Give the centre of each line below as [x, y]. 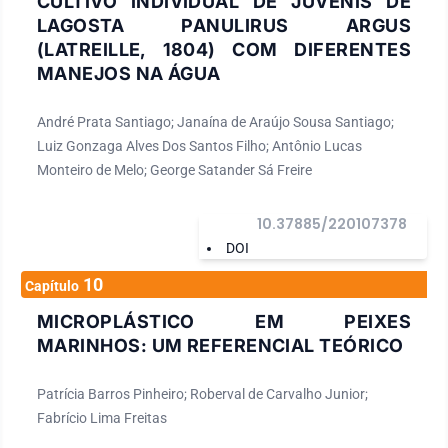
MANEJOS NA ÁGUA [129, 73]
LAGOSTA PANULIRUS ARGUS [224, 25]
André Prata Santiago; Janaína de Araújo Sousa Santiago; [215, 121]
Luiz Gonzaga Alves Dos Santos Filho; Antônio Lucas [199, 145]
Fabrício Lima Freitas [102, 417]
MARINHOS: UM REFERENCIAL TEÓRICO [220, 345]
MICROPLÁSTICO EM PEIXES [224, 321]
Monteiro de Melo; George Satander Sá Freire [174, 169]
